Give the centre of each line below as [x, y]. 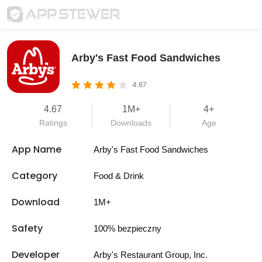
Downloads [131, 123]
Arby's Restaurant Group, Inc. [151, 255]
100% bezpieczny [127, 228]
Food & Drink [119, 176]
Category [35, 176]
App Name [37, 149]
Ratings [53, 123]
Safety [27, 228]
